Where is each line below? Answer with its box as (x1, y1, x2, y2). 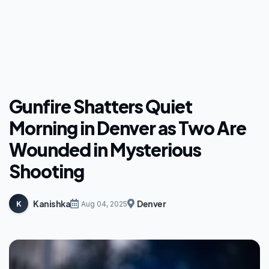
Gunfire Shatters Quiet (9, 95, 193, 118)
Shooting (9, 160, 84, 183)
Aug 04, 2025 (81, 199, 128, 208)
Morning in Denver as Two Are (9, 116, 246, 140)
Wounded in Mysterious (9, 138, 202, 162)
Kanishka (33, 198, 71, 209)
